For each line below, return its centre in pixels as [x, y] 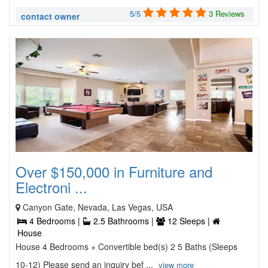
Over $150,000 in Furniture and [114, 171]
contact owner [50, 16]
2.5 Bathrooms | [124, 221]
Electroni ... [51, 187]
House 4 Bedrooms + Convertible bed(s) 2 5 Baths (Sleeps [127, 246]
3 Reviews [227, 13]
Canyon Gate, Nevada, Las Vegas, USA [98, 207]
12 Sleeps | [189, 221]
